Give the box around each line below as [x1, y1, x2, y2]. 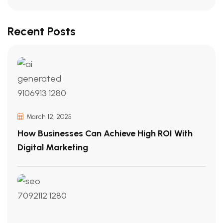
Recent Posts [7, 24, 76, 38]
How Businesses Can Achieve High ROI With [17, 128, 193, 139]
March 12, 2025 [25, 112, 72, 121]
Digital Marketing [17, 142, 88, 153]
